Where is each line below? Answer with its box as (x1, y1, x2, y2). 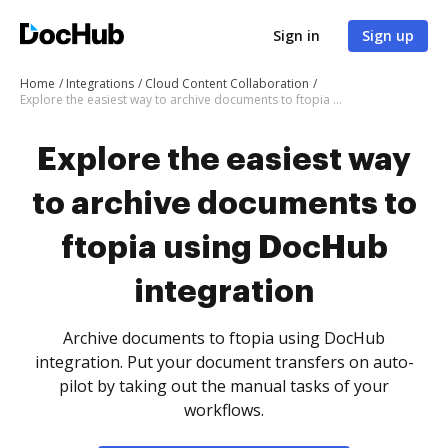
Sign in (273, 26, 320, 45)
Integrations (66, 75, 134, 92)
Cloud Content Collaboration (145, 75, 309, 92)
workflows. (184, 399, 264, 421)
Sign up (362, 26, 414, 45)
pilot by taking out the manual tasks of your (59, 375, 389, 397)
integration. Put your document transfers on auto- (34, 351, 414, 373)
